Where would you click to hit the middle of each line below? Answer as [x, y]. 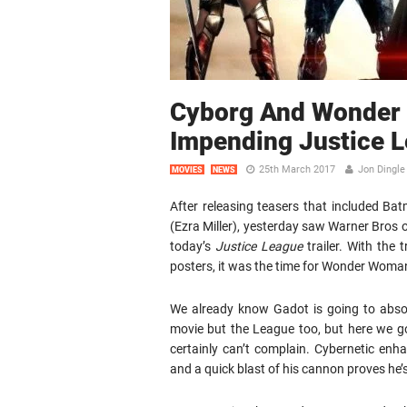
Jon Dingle [382, 169]
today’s [193, 246]
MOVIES [187, 170]
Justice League [258, 246]
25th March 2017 [297, 169]
